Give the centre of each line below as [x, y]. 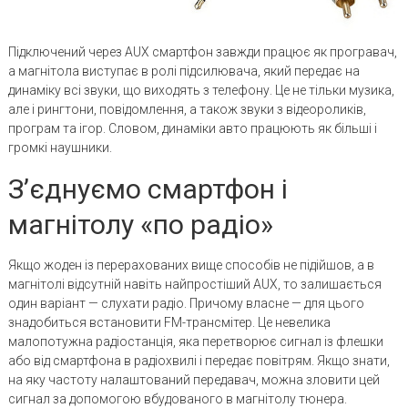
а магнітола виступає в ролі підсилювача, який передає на [184, 71]
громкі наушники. [60, 147]
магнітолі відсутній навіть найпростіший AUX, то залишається [194, 284]
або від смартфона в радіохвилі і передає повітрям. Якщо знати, [199, 360]
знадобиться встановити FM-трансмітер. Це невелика [169, 322]
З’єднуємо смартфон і [148, 189]
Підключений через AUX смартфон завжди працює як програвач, [202, 51]
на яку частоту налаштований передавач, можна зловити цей [194, 379]
